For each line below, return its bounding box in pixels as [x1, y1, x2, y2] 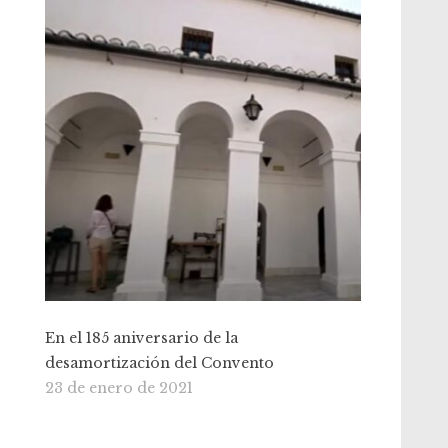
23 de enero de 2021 [45, 378, 194, 397]
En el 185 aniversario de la [45, 328, 239, 347]
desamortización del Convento [45, 353, 275, 372]
